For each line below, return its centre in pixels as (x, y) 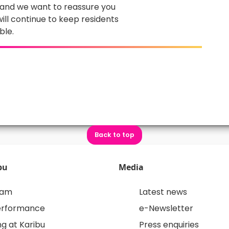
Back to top (114, 135)
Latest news (163, 192)
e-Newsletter (166, 208)
